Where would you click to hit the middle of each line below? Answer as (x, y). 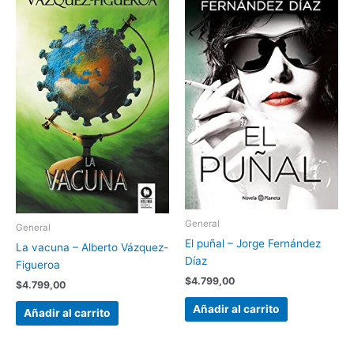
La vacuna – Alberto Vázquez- (92, 247)
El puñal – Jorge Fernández (253, 243)
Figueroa (38, 264)
